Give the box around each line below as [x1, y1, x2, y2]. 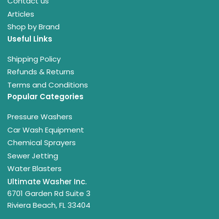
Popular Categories [7, 91, 84, 102]
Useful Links [7, 33, 52, 44]
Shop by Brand [7, 22, 60, 32]
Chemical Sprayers [7, 137, 76, 148]
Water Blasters [7, 163, 62, 174]
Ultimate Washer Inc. [7, 176, 87, 187]
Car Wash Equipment [7, 124, 84, 135]
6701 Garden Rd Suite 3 [7, 188, 90, 198]
